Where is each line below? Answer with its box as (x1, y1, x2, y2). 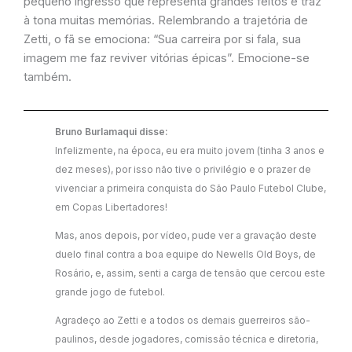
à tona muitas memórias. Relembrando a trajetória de (24, 13, 308, 28)
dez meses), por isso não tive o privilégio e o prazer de (55, 163, 311, 175)
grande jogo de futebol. (55, 285, 165, 298)
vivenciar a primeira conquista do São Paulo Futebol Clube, (55, 181, 326, 194)
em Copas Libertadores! (55, 200, 167, 213)
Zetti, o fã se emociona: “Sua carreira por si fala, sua (24, 32, 301, 47)
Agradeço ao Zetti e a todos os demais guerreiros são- (55, 313, 310, 326)
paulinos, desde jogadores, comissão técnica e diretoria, (55, 332, 318, 345)
